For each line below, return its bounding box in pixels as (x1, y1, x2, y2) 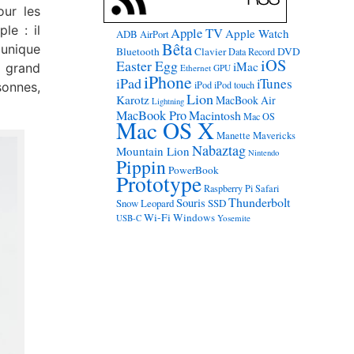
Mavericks (252, 129, 296, 142)
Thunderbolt (228, 194, 290, 210)
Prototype (115, 169, 201, 198)
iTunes (256, 74, 292, 92)
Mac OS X (115, 115, 214, 145)
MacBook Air (215, 92, 276, 107)
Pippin (115, 154, 166, 179)
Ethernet (179, 62, 211, 73)
